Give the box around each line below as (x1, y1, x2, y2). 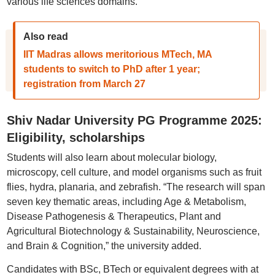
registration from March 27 (23, 79, 145, 89)
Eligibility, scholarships (6, 131, 145, 144)
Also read (23, 31, 68, 42)
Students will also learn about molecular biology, (6, 152, 217, 163)
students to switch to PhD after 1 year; (23, 64, 200, 74)
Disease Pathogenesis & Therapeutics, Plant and (6, 211, 221, 222)
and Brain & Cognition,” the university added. (6, 241, 201, 251)
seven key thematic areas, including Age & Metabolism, (6, 196, 246, 207)
